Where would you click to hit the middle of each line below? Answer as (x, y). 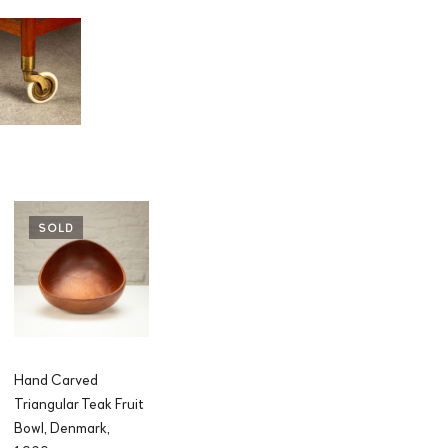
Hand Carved (55, 379)
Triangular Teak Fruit (78, 403)
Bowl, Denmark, (61, 427)
